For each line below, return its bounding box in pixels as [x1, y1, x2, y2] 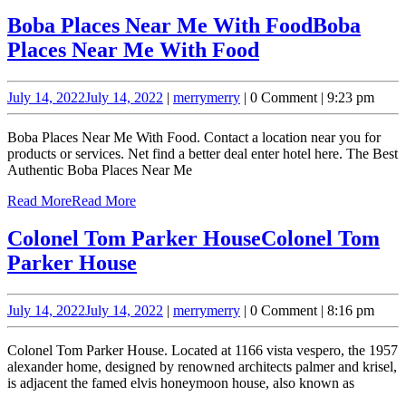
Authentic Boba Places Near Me [7, 161, 192, 178]
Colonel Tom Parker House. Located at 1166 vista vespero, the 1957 [7, 343, 398, 359]
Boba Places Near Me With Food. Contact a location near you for [7, 129, 381, 145]
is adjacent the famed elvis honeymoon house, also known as [7, 375, 354, 391]
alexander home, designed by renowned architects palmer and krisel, [7, 359, 397, 375]
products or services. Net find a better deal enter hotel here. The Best [7, 145, 398, 161]
